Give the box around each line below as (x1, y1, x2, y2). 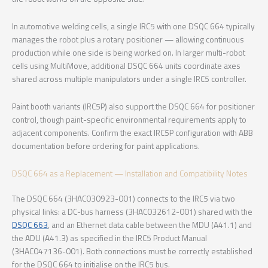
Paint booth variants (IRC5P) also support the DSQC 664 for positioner (12, 100, 255, 112)
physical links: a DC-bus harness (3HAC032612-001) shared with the (12, 205, 252, 218)
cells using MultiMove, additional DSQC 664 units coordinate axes (12, 59, 240, 72)
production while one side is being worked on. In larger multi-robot (12, 46, 245, 59)
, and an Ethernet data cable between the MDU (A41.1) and (48, 218, 252, 231)
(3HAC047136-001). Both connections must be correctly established (12, 245, 252, 257)
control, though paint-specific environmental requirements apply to (12, 113, 246, 126)
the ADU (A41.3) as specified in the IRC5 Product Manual (12, 232, 207, 244)
